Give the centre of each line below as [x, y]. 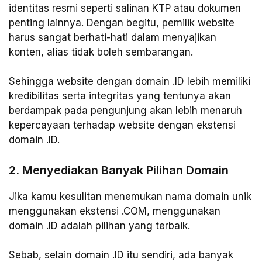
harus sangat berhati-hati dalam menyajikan [113, 37]
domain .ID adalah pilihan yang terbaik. [99, 225]
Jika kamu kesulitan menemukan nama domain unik [130, 196]
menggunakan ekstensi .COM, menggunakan [115, 211]
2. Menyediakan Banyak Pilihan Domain [119, 170]
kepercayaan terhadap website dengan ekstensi [122, 125]
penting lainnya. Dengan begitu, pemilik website [122, 23]
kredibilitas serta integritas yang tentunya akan [120, 96]
